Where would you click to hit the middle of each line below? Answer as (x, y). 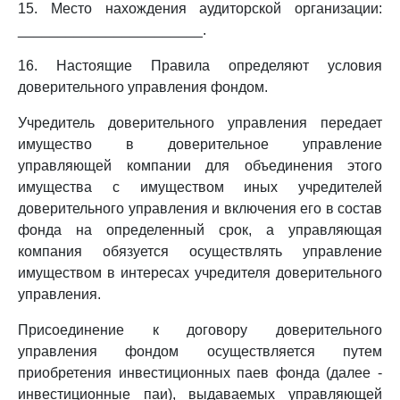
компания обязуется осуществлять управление (200, 251)
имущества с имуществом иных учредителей (200, 187)
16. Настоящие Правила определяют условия (200, 66)
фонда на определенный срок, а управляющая (200, 230)
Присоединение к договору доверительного (200, 330)
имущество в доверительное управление (200, 144)
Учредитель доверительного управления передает (200, 123)
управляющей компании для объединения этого (200, 166)
